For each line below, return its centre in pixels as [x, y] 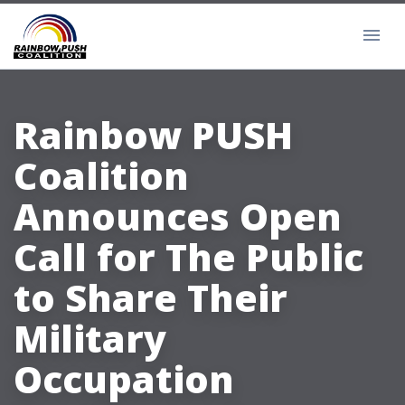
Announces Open [178, 217]
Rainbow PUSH [153, 135]
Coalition [101, 176]
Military [90, 339]
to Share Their [151, 298]
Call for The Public [188, 257]
